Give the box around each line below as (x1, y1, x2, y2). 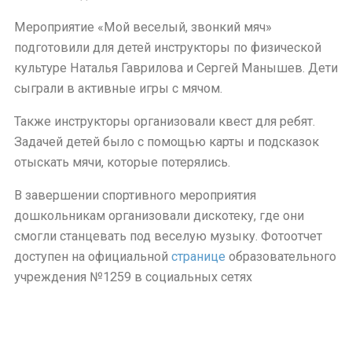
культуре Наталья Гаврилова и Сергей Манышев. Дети (14, 60, 338, 75)
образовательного (225, 249, 336, 265)
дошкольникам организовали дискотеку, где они (14, 208, 304, 224)
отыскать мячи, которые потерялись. (14, 155, 230, 170)
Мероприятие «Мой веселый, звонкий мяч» (14, 19, 272, 35)
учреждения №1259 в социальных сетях (14, 269, 252, 285)
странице (171, 249, 225, 265)
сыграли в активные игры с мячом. (14, 80, 222, 96)
